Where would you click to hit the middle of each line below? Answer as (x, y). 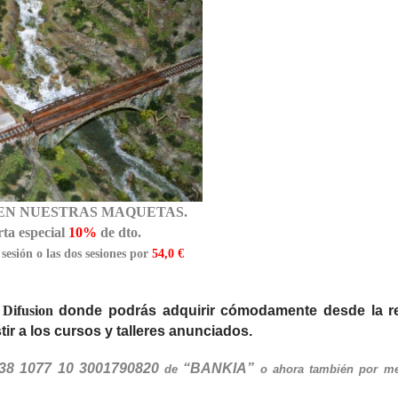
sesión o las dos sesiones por (77, 253)
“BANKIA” (219, 368)
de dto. (120, 232)
